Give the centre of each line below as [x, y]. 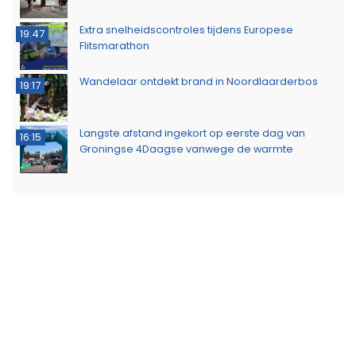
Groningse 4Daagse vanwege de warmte [186, 149]
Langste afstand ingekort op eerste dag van [192, 133]
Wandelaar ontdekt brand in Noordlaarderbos [199, 81]
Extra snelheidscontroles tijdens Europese [186, 29]
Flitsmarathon [114, 45]
